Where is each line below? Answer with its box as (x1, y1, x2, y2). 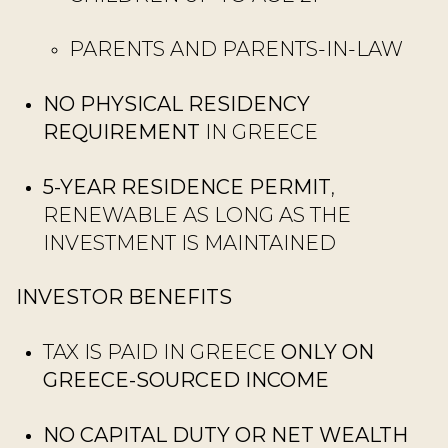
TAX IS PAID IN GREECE (42, 339, 281, 364)
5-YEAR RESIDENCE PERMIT (42, 174, 331, 199)
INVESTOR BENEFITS (16, 285, 232, 310)
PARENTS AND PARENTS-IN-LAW (69, 37, 404, 62)
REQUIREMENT (42, 120, 200, 145)
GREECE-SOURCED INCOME (42, 367, 329, 392)
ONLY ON (280, 339, 374, 364)
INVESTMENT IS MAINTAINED (42, 230, 336, 255)
